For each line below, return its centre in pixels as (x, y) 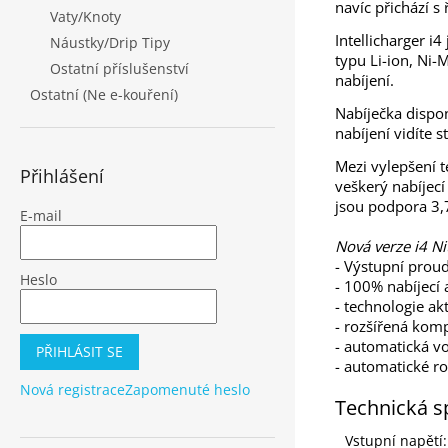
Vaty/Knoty (85, 16)
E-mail (41, 215)
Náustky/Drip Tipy (110, 42)
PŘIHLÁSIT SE (79, 351)
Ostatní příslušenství (119, 68)
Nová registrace (72, 389)
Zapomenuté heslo (187, 389)
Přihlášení (62, 176)
